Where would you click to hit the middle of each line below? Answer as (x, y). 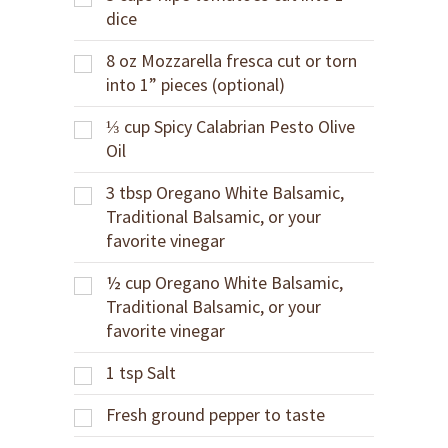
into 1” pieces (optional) (195, 84)
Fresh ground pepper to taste (215, 414)
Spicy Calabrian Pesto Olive (254, 126)
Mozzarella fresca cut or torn (249, 60)
